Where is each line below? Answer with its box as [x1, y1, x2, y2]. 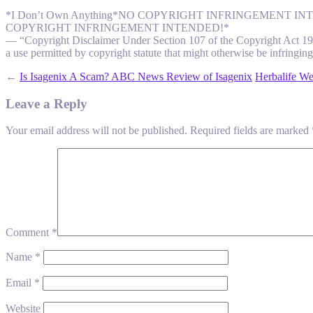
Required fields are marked [190, 124, 312, 137]
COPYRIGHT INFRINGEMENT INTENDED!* [6, 22, 229, 34]
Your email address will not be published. [6, 124, 187, 137]
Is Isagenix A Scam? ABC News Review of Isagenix [20, 71, 252, 83]
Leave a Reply [6, 96, 87, 111]
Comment [6, 226, 52, 239]
